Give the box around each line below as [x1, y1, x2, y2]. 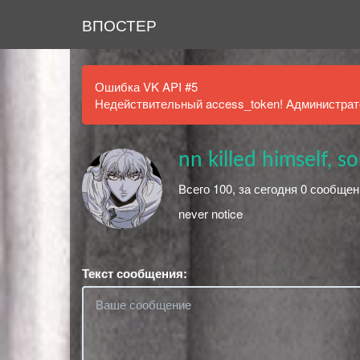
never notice [178, 205, 243, 222]
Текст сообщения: [82, 264, 187, 282]
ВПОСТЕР [82, 13, 157, 35]
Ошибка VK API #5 [95, 78, 198, 95]
